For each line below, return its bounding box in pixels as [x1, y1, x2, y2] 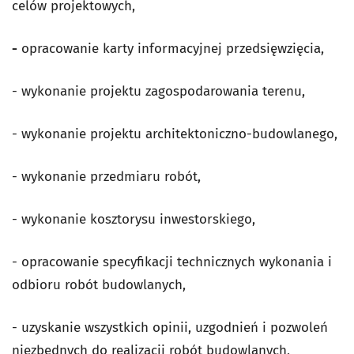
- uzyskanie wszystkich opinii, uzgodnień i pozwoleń [12, 319, 328, 336]
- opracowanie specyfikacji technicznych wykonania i [12, 254, 332, 270]
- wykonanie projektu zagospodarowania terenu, [12, 83, 305, 100]
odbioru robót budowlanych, [12, 277, 186, 293]
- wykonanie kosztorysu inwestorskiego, [12, 211, 255, 228]
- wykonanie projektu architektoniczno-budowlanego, [12, 126, 337, 142]
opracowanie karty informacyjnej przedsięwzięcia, [17, 40, 324, 57]
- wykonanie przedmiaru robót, [12, 168, 201, 185]
